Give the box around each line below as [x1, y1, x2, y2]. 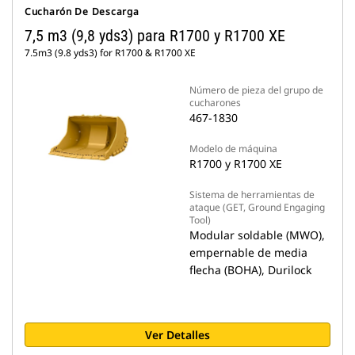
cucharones [189, 96, 241, 109]
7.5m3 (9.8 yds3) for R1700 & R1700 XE [25, 46, 196, 59]
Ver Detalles [145, 327, 210, 342]
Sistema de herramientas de [189, 188, 315, 201]
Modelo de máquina [189, 142, 277, 155]
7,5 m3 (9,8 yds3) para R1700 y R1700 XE [25, 26, 285, 45]
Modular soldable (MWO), [189, 227, 325, 242]
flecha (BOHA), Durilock [189, 262, 311, 277]
